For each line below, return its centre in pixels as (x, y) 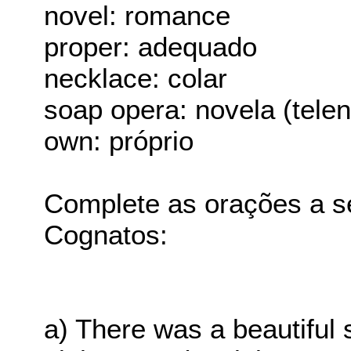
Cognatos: (106, 235)
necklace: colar (136, 78)
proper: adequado (151, 47)
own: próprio (119, 141)
